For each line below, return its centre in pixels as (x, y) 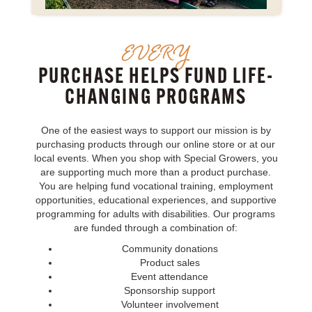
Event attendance (170, 276)
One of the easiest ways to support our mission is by (156, 130)
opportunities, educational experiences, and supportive (156, 200)
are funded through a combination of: (156, 228)
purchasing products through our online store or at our (156, 144)
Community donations (170, 249)
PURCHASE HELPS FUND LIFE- (156, 78)
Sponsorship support (170, 290)
